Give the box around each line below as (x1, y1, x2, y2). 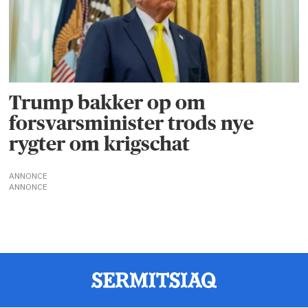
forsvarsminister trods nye (9, 111, 254, 135)
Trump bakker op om (9, 91, 206, 114)
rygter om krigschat (9, 132, 190, 155)
